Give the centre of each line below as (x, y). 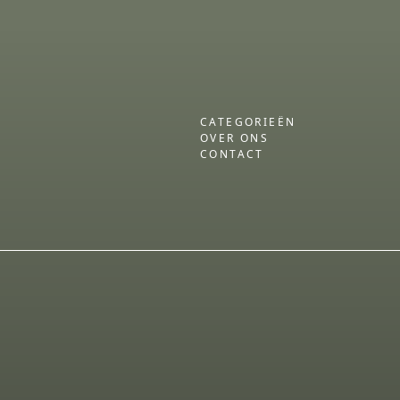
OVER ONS (235, 137)
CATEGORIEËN (248, 121)
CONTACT (232, 154)
